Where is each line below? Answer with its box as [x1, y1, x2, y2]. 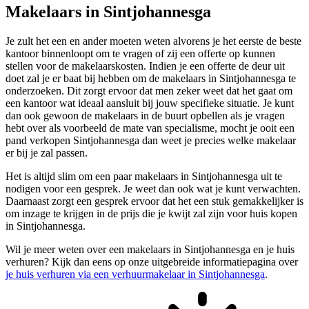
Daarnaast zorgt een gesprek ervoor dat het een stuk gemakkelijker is [6, 195, 303, 208]
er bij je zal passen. [6, 147, 88, 159]
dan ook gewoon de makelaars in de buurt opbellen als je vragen [6, 110, 285, 122]
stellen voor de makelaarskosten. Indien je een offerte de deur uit [6, 60, 285, 72]
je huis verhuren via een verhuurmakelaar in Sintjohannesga [6, 268, 265, 281]
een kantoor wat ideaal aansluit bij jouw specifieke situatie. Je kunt [6, 97, 294, 110]
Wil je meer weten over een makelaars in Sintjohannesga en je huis [6, 243, 295, 256]
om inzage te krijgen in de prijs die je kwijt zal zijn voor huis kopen [6, 208, 297, 220]
